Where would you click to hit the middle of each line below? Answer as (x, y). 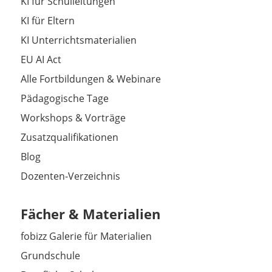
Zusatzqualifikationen (69, 138)
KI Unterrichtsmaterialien (78, 40)
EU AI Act (41, 60)
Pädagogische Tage (64, 99)
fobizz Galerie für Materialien (86, 236)
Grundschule (50, 256)
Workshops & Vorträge (73, 118)
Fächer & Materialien (90, 214)
